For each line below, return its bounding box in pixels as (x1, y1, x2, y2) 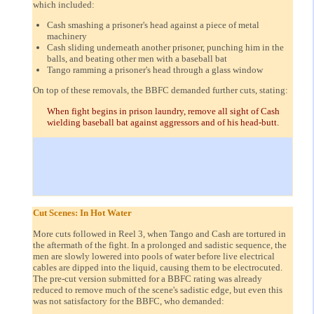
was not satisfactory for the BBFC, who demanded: (33, 295, 224, 306)
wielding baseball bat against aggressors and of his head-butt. (47, 116, 279, 128)
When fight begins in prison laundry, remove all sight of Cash (47, 105, 280, 116)
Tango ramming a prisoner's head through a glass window (47, 64, 263, 75)
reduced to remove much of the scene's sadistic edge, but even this (33, 284, 282, 295)
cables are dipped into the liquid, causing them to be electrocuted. (33, 261, 282, 273)
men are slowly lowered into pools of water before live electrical (33, 250, 275, 261)
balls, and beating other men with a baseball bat (47, 53, 227, 64)
